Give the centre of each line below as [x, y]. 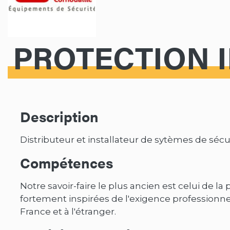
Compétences [66, 162]
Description [59, 116]
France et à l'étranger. [68, 211]
